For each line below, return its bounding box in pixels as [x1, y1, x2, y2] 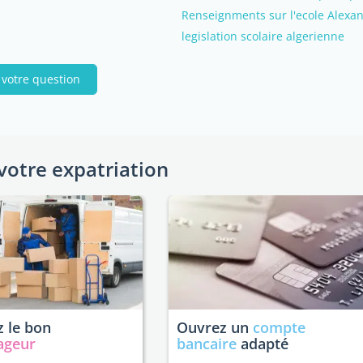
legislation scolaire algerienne [181, 28, 344, 44]
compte [253, 318, 305, 337]
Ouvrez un [177, 318, 253, 337]
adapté [237, 334, 288, 353]
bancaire [177, 334, 237, 353]
